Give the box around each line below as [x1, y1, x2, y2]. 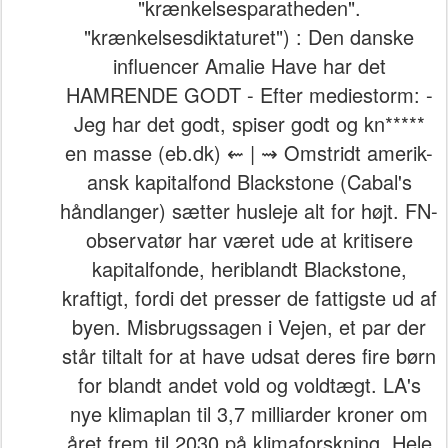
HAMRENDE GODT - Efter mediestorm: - [65, 80, 433, 110]
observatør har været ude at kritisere [85, 225, 413, 255]
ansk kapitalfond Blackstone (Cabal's [86, 167, 412, 197]
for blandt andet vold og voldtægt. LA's [77, 370, 421, 400]
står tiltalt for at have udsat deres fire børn [62, 341, 436, 371]
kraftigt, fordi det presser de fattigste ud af [61, 283, 437, 313]
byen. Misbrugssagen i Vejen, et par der [72, 312, 426, 342]
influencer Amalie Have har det [112, 51, 386, 81]
